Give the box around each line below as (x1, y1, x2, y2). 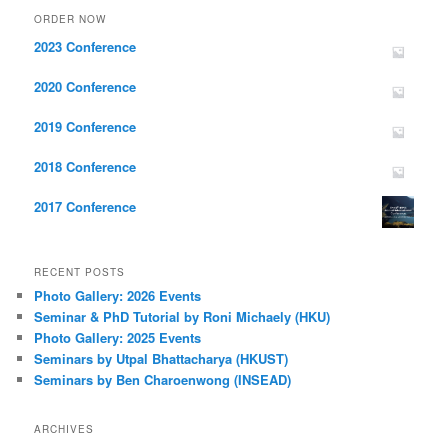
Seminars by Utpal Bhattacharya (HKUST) (34, 348, 289, 368)
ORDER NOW (34, 12, 107, 27)
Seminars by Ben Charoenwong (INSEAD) (34, 369, 292, 389)
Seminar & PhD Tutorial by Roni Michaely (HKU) (34, 306, 331, 326)
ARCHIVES (34, 421, 95, 436)
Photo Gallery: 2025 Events (34, 327, 202, 347)
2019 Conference (34, 117, 137, 137)
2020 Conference (34, 77, 137, 97)
